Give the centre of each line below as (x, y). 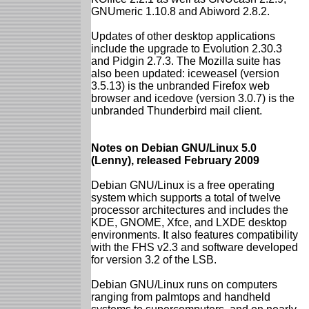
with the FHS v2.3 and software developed (195, 247)
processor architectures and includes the (190, 210)
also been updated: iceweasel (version (185, 73)
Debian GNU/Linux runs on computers (184, 284)
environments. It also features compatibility (195, 235)
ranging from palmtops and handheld (181, 297)
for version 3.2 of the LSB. (154, 259)
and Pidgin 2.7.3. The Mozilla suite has (186, 61)
